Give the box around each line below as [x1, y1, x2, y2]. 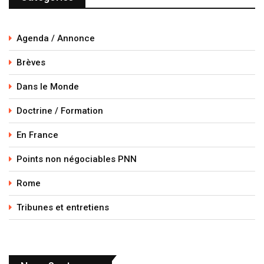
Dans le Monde [16, 81, 79, 93]
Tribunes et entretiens [16, 202, 109, 213]
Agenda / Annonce [16, 33, 95, 44]
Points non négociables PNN [16, 154, 137, 165]
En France [16, 130, 58, 141]
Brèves [16, 57, 45, 68]
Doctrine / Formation [16, 105, 103, 117]
